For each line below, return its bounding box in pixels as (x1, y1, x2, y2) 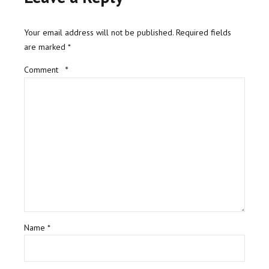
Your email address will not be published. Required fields (24, 26, 231, 38)
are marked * (24, 41, 71, 52)
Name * (24, 222, 50, 234)
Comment (24, 64, 61, 75)
